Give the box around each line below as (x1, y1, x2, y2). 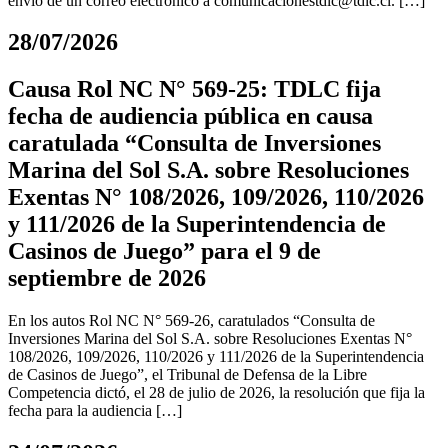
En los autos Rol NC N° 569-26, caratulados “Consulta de (8, 312, 375, 330)
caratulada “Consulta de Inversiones (8, 130, 381, 157)
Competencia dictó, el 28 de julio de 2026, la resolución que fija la (8, 384, 425, 402)
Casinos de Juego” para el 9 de (8, 238, 321, 265)
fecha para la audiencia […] (8, 402, 182, 420)
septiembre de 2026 (8, 265, 206, 292)
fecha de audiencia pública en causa (8, 103, 373, 130)
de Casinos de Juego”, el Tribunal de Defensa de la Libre (8, 366, 367, 384)
